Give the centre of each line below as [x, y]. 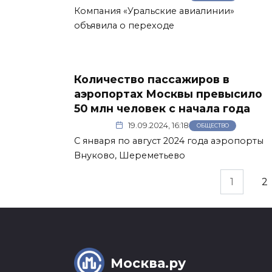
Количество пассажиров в [152, 79]
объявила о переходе [124, 26]
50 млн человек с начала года [162, 108]
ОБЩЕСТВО [212, 126]
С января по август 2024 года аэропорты [169, 141]
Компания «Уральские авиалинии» [154, 11]
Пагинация [103, 182]
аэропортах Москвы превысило [168, 93]
